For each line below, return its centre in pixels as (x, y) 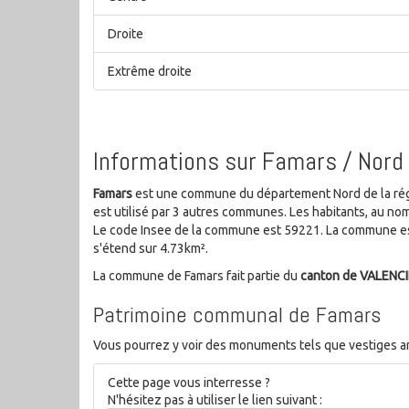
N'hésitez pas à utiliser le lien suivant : (215, 399)
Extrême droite (150, 72)
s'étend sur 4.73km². (151, 248)
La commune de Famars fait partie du (197, 275)
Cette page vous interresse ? (189, 382)
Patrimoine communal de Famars (237, 314)
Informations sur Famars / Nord (248, 161)
